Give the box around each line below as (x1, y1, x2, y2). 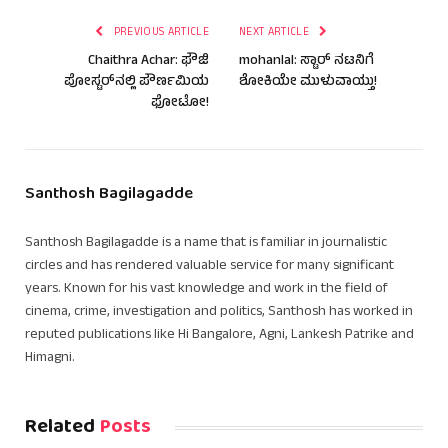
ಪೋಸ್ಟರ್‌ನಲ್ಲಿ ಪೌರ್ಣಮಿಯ (64, 70, 209, 94)
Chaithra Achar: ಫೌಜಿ (88, 49, 209, 73)
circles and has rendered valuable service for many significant (25, 254, 394, 278)
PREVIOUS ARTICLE (110, 23, 209, 42)
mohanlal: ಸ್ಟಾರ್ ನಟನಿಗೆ (239, 49, 374, 73)
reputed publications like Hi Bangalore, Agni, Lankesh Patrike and (25, 323, 414, 347)
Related (25, 409, 100, 445)
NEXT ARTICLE (239, 23, 313, 42)
